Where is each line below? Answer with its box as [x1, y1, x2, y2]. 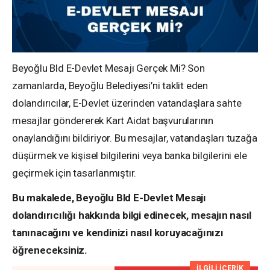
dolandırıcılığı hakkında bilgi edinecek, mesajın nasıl [12, 209, 252, 221]
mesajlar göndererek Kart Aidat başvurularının [12, 114, 214, 127]
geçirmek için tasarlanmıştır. [12, 166, 137, 179]
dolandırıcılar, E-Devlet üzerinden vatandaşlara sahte [12, 96, 242, 109]
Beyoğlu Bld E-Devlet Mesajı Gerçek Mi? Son [12, 61, 205, 74]
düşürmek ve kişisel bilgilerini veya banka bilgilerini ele [12, 149, 247, 162]
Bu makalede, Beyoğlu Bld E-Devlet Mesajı [12, 191, 207, 204]
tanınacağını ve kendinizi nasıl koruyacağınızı [12, 226, 224, 239]
